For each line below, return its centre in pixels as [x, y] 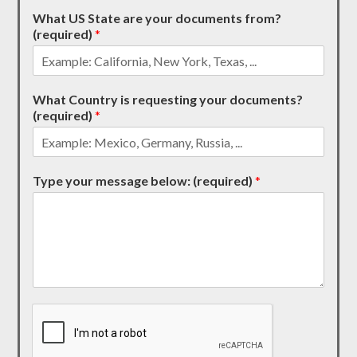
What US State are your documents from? [157, 18]
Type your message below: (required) [144, 181]
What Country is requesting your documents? [168, 100]
